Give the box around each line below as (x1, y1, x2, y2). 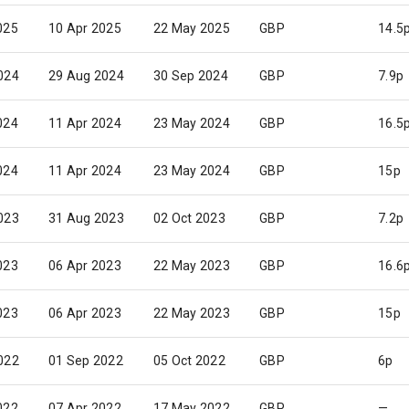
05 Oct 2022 (153, 353, 225, 368)
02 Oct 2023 (153, 211, 225, 225)
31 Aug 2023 (48, 211, 124, 225)
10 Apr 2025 (48, 21, 121, 36)
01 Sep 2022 (48, 353, 123, 368)
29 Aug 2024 (48, 68, 124, 83)
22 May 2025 (153, 21, 230, 36)
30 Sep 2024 (153, 68, 228, 83)
